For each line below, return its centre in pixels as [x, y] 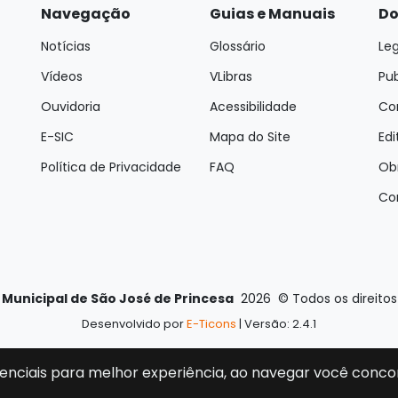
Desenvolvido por [134, 324]
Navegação [86, 14]
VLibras [231, 76]
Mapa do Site [250, 137]
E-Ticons [211, 324]
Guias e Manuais [272, 14]
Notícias [66, 46]
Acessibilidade [253, 107]
